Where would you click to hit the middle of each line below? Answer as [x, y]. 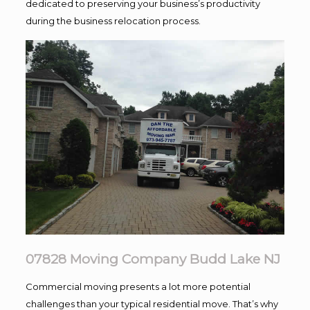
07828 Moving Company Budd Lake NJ [153, 259]
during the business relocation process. [113, 20]
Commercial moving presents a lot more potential [138, 286]
